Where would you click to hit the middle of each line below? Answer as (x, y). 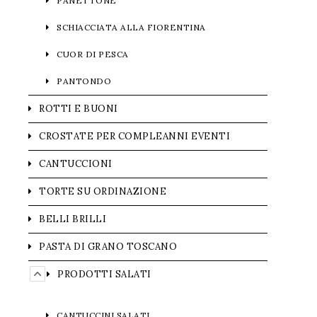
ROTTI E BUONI (79, 109)
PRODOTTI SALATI (104, 274)
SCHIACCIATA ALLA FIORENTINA (131, 27)
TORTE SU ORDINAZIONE (103, 191)
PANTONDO (84, 81)
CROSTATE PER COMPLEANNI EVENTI (134, 136)
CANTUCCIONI (76, 164)
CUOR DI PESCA (93, 54)
